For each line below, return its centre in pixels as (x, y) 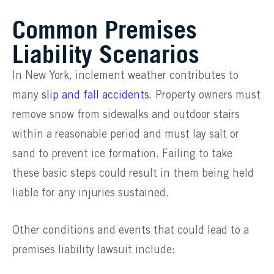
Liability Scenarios (106, 54)
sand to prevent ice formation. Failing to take (122, 154)
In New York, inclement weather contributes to (125, 76)
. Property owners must (205, 96)
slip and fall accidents (95, 96)
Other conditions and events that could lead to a (131, 231)
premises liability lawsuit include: (94, 250)
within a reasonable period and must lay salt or (126, 135)
